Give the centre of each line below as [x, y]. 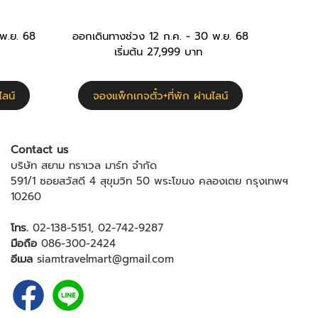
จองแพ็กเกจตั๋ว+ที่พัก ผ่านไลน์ [160, 95]
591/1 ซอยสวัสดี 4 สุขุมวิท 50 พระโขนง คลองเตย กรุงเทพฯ [149, 181]
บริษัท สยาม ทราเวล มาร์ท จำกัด [84, 165]
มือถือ [24, 243]
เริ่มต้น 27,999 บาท [160, 51]
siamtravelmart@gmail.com [105, 259]
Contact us [39, 149]
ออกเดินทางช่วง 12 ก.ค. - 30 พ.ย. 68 [160, 36]
